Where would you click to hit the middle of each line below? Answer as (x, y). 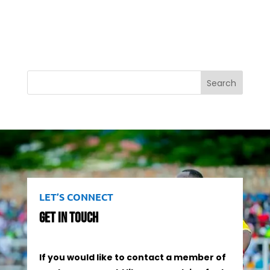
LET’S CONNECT (76, 197)
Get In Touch (68, 218)
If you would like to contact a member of (132, 257)
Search (222, 83)
